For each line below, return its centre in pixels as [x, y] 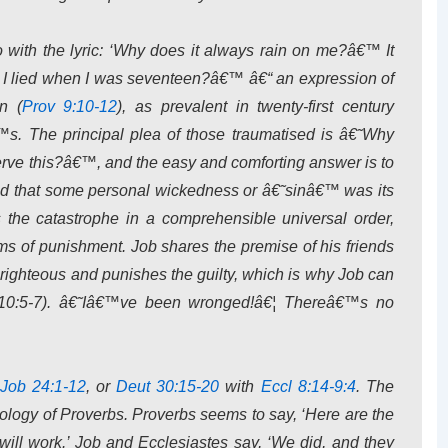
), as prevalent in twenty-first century [255, 106]
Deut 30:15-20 [168, 386]
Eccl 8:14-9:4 [308, 386]
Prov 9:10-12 [69, 106]
